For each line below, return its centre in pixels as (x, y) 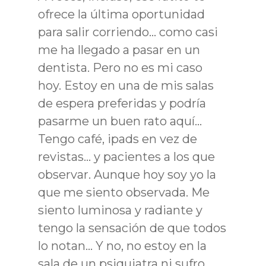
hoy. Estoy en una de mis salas (126, 85)
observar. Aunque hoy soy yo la (127, 174)
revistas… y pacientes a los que (126, 156)
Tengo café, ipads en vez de (118, 139)
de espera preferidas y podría (122, 103)
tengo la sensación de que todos (132, 228)
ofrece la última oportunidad (121, 14)
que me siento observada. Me (124, 192)
